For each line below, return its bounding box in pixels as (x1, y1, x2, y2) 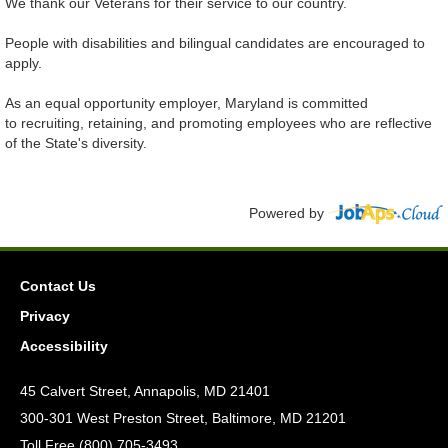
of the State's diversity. (5, 135, 147, 152)
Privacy (20, 308, 70, 325)
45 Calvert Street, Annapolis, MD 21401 (20, 383, 270, 400)
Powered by (249, 205, 328, 222)
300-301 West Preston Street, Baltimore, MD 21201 (20, 410, 346, 427)
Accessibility (20, 338, 108, 355)
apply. (5, 55, 42, 72)
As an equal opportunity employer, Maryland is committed (5, 95, 368, 112)
